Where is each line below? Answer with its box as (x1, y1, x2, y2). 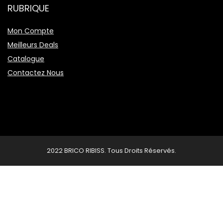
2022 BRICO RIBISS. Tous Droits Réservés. (47, 146, 176, 156)
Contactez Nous (7, 68, 64, 78)
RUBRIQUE (7, 2, 49, 15)
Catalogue (7, 54, 44, 64)
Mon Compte (7, 26, 54, 36)
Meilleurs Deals (7, 40, 58, 50)
